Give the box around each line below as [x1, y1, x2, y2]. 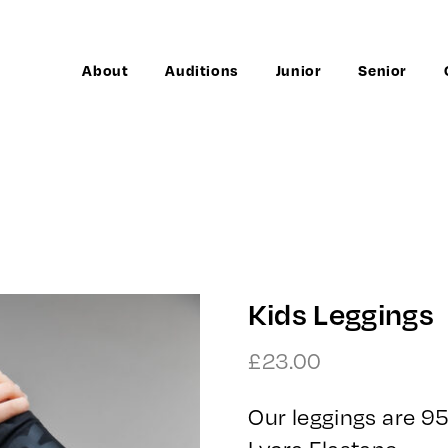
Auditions [165, 61, 239, 79]
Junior [275, 61, 322, 79]
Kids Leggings [248, 294, 435, 332]
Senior [358, 61, 407, 79]
